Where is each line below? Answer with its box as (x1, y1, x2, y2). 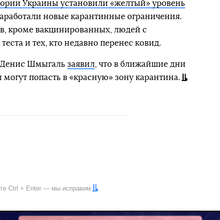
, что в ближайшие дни (94, 60, 186, 68)
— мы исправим (41, 185, 91, 192)
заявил (67, 60, 95, 68)
